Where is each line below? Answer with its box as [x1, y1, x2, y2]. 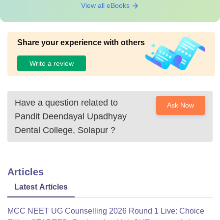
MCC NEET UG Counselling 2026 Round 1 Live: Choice [7, 207, 204, 215]
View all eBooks [81, 1, 132, 9]
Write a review [29, 59, 74, 67]
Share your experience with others [17, 38, 145, 47]
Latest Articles [14, 183, 68, 191]
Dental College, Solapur [15, 125, 108, 135]
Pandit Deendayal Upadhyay [15, 111, 127, 121]
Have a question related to [15, 98, 118, 108]
